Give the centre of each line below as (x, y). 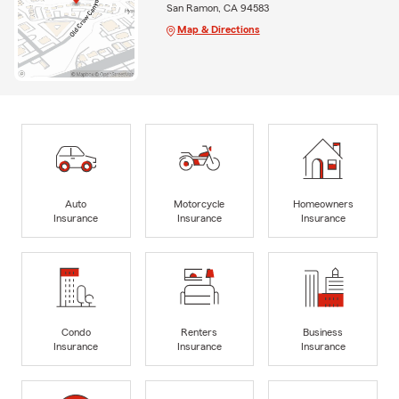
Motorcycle (199, 204)
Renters (199, 332)
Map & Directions (218, 29)
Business (323, 332)
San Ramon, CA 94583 (217, 8)
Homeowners (323, 204)
